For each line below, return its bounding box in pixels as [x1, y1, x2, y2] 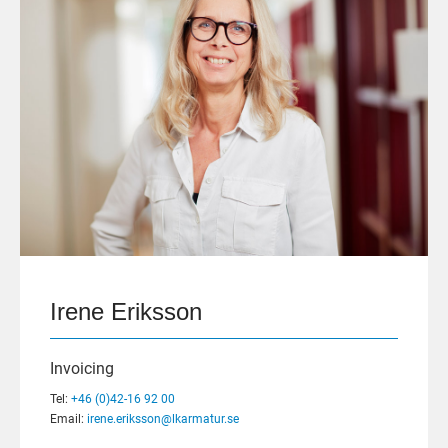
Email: [50, 411, 87, 426]
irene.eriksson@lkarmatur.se [87, 411, 239, 426]
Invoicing [50, 358, 114, 378]
